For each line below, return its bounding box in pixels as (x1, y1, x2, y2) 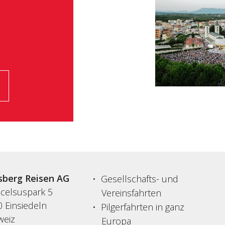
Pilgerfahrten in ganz (101, 201, 185, 213)
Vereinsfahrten (101, 187, 162, 199)
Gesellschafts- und (101, 173, 179, 185)
